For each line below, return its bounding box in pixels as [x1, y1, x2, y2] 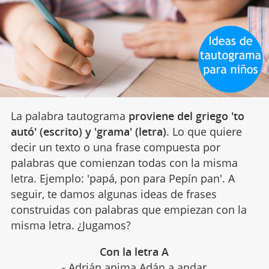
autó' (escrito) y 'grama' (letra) [10, 124, 166, 139]
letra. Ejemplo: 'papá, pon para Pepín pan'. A [10, 171, 235, 186]
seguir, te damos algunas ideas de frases [10, 186, 217, 201]
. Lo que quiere [166, 124, 242, 139]
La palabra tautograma [10, 108, 128, 123]
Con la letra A [100, 244, 169, 259]
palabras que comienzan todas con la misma [10, 155, 238, 170]
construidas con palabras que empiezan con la [10, 202, 247, 217]
